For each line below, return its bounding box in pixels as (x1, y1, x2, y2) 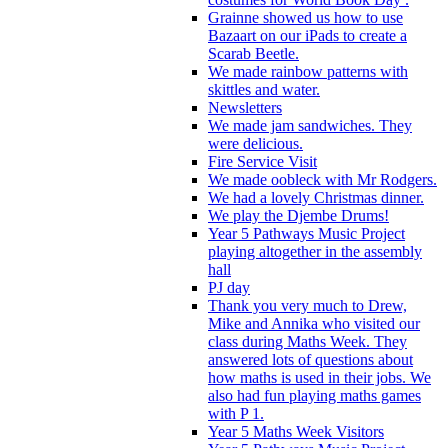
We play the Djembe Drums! (208, 206, 389, 224)
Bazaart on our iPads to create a (208, 26, 407, 44)
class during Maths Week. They (208, 332, 407, 350)
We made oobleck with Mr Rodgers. (208, 170, 437, 188)
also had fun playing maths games (208, 386, 421, 404)
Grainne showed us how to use (208, 8, 403, 26)
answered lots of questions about (208, 350, 413, 368)
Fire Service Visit (208, 152, 317, 170)
